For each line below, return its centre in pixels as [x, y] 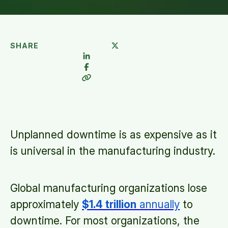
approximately [46, 204]
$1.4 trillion [109, 204]
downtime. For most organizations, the [105, 221]
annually [158, 204]
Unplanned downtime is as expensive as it [113, 135]
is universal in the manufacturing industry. [113, 151]
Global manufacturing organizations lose [109, 188]
